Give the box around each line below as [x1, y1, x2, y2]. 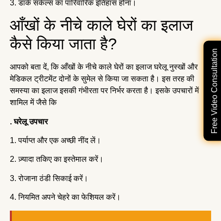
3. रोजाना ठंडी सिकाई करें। [10, 174, 90, 183]
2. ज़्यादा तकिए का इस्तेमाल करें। [10, 155, 104, 164]
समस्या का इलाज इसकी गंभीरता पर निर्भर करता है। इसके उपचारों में [10, 86, 199, 95]
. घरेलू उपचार [10, 117, 50, 126]
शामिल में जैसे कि [10, 98, 59, 107]
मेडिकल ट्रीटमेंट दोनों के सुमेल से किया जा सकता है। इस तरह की [10, 74, 194, 83]
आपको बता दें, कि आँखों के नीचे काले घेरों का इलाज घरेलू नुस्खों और [10, 63, 198, 72]
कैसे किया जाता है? [10, 35, 117, 53]
